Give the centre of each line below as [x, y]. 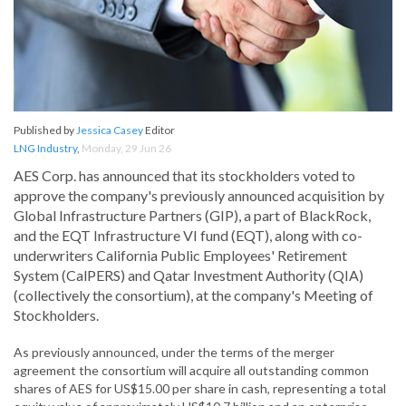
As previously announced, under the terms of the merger [174, 353]
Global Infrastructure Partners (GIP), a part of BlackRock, [192, 216]
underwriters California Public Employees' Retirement [180, 256]
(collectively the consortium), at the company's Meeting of [193, 295]
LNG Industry [45, 149]
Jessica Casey [110, 130]
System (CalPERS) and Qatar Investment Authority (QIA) [188, 275]
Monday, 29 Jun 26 [126, 149]
